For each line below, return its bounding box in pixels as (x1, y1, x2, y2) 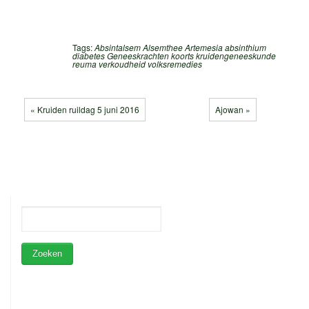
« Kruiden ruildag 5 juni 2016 (30, 103, 139, 116)
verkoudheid (99, 58, 146, 70)
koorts (171, 50, 194, 62)
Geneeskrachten (107, 50, 169, 62)
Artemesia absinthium (185, 41, 266, 54)
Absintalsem (94, 41, 141, 54)
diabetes (72, 50, 105, 62)
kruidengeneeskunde (196, 50, 276, 62)
